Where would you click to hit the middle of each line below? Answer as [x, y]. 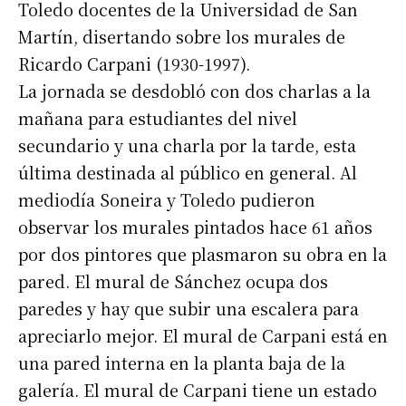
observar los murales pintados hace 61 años [195, 227]
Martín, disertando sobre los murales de [182, 37]
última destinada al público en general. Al [188, 173]
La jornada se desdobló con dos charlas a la [194, 91]
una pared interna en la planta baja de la [182, 363]
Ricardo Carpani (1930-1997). [134, 64]
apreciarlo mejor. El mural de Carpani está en [203, 336]
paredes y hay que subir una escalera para [188, 309]
